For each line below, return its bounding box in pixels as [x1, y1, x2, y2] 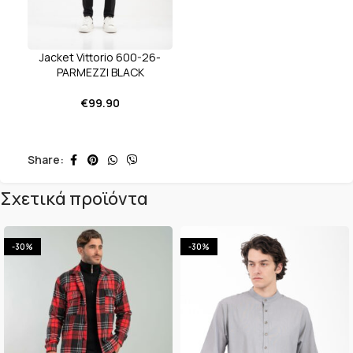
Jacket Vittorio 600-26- [39, 49, 161, 65]
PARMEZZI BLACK [56, 64, 144, 80]
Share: [28, 152, 64, 168]
